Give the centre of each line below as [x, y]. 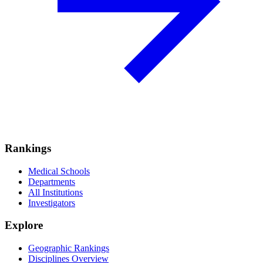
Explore [24, 225]
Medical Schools [59, 171]
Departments [52, 181]
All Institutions [55, 192]
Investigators [52, 203]
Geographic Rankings [69, 248]
